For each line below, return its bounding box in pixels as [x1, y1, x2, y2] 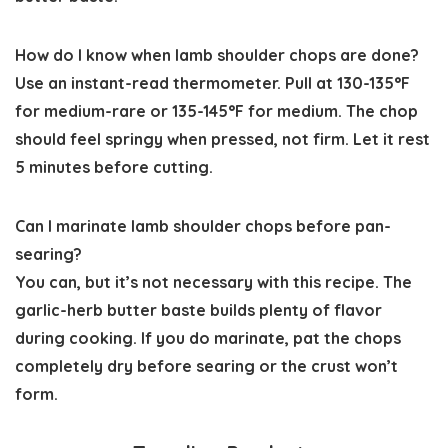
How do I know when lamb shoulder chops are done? [15, 45, 419, 66]
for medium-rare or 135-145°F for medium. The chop [15, 101, 418, 122]
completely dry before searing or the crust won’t [15, 356, 398, 377]
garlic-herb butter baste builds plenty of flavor [15, 300, 382, 321]
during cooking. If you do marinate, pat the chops [15, 328, 401, 349]
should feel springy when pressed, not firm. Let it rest [15, 129, 430, 150]
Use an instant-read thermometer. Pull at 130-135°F [15, 73, 410, 94]
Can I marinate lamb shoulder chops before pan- [15, 216, 391, 237]
